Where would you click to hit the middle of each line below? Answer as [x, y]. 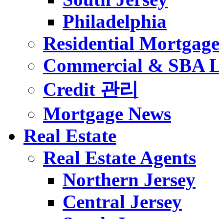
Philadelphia [115, 21]
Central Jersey [122, 201]
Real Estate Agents [120, 157]
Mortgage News [107, 113]
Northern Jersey [129, 179]
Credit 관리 [91, 89]
